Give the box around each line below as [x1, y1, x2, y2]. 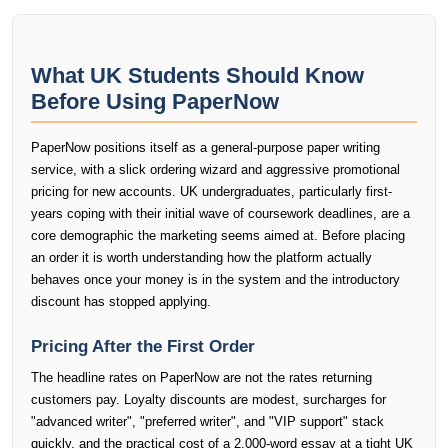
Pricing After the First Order [31, 337, 255, 356]
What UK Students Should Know [31, 63, 364, 88]
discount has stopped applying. [31, 294, 211, 309]
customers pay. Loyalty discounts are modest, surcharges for [31, 392, 386, 407]
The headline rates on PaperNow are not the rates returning [31, 370, 372, 385]
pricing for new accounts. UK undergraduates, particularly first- [31, 184, 392, 199]
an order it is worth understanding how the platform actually [31, 250, 372, 265]
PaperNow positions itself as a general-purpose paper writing [31, 140, 380, 155]
